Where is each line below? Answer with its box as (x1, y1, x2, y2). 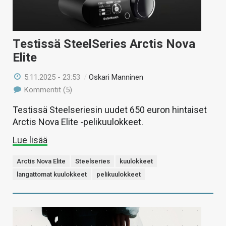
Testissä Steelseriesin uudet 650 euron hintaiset (13, 104, 207, 115)
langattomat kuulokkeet (17, 170, 87, 178)
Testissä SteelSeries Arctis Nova (13, 36, 195, 51)
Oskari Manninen (89, 72, 144, 82)
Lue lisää (13, 134, 47, 145)
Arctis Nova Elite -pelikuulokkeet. (13, 116, 143, 127)
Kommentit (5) (22, 85, 73, 94)
